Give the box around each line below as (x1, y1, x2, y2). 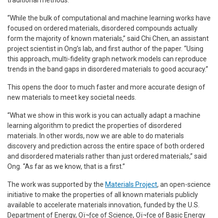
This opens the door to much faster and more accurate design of (7, 83, 205, 91)
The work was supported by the (7, 180, 105, 188)
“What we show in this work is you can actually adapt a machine (7, 111, 200, 119)
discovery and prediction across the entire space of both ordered (7, 142, 204, 150)
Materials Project (105, 180, 157, 188)
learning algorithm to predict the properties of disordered (7, 121, 182, 129)
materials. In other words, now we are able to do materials (7, 131, 184, 140)
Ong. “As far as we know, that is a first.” (7, 162, 125, 170)
